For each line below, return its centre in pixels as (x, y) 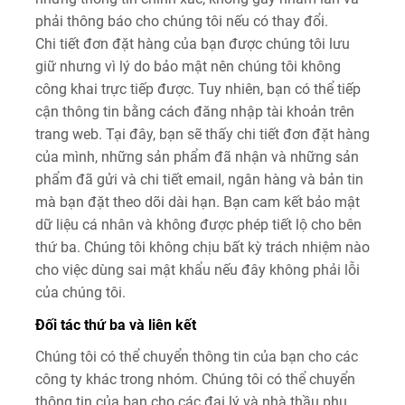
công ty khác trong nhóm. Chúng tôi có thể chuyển (195, 379)
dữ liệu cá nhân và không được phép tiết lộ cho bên (198, 224)
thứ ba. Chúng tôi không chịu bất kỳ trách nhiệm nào (202, 247)
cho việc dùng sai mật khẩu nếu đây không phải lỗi (198, 269)
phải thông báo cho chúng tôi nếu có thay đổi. (182, 21)
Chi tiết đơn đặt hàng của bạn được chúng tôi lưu (193, 43)
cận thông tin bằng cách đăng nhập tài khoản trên (195, 111)
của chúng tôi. (80, 292)
